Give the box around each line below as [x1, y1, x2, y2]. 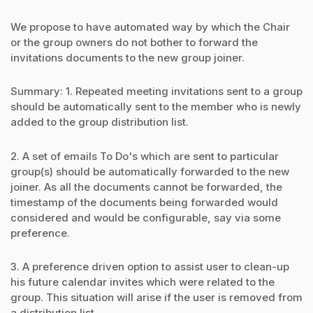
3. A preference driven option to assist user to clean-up [10, 259, 289, 273]
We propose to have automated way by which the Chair [10, 20, 290, 34]
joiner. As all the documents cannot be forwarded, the [10, 180, 282, 194]
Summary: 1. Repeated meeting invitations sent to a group [10, 85, 303, 99]
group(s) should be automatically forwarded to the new [10, 164, 289, 178]
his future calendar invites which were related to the [10, 275, 275, 289]
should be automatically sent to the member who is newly [10, 100, 301, 114]
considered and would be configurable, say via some [10, 210, 281, 224]
